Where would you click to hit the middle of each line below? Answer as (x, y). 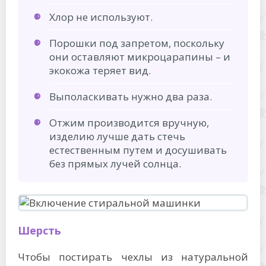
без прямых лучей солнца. (115, 163)
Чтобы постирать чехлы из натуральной (133, 256)
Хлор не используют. (101, 17)
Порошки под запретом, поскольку (137, 43)
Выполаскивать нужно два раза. (131, 96)
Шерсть (39, 230)
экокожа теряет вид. (100, 70)
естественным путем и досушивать (138, 150)
